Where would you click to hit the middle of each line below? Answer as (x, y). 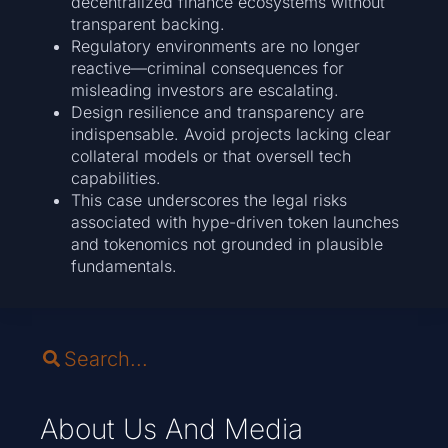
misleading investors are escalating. (205, 89)
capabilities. (116, 177)
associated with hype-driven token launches (235, 221)
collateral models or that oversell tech (211, 155)
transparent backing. (148, 23)
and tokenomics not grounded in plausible (227, 243)
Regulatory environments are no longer (216, 45)
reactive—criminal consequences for (208, 67)
